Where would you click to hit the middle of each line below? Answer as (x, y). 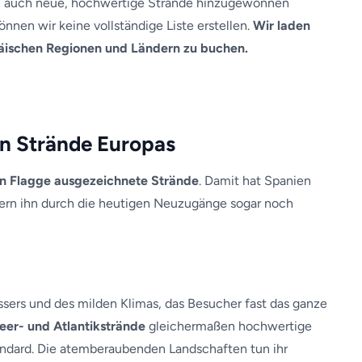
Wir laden (282, 25)
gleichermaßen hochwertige (229, 326)
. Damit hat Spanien (255, 181)
